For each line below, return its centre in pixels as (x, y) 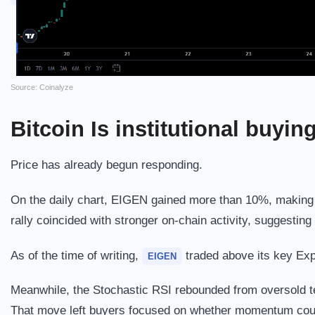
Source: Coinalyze (42, 87)
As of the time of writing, (76, 255)
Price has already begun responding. (107, 165)
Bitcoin (51, 129)
